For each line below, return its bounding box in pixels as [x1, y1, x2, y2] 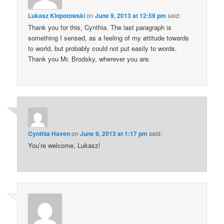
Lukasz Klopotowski [28, 11, 85, 20]
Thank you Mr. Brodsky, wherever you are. [28, 54, 151, 64]
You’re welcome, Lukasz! [28, 140, 101, 150]
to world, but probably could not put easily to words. [28, 43, 177, 53]
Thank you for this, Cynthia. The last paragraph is [28, 22, 172, 32]
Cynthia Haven [28, 128, 70, 138]
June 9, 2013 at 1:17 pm [80, 128, 148, 138]
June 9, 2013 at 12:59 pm [95, 11, 166, 20]
